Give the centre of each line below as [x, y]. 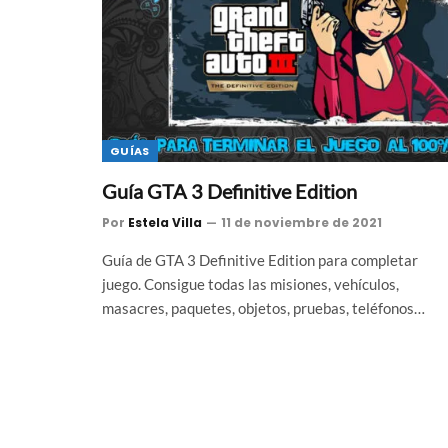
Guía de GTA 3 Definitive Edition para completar [260, 260]
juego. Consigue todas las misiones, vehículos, [250, 284]
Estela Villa [165, 222]
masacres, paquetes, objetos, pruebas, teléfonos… [263, 308]
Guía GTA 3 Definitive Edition [229, 191]
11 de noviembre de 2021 [301, 222]
